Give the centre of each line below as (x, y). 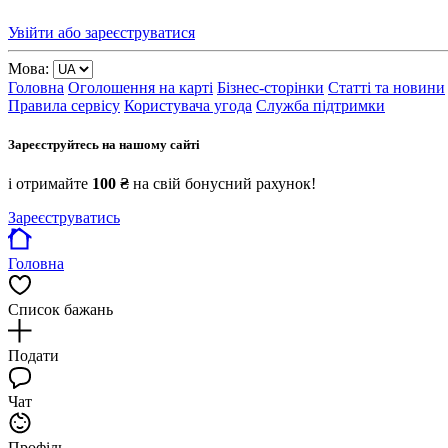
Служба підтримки (320, 105)
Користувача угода (188, 105)
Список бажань (60, 310)
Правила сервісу (64, 105)
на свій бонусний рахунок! (222, 184)
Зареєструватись (64, 218)
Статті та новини (386, 87)
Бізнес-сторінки (270, 87)
